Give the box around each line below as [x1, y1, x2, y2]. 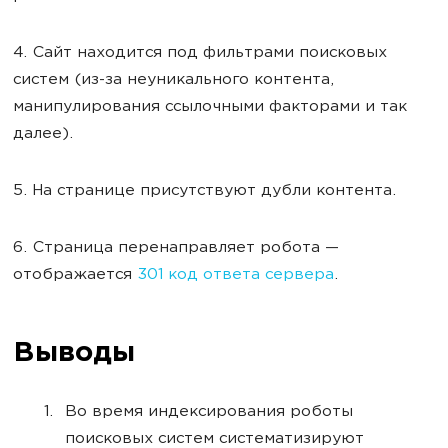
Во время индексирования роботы [65, 404, 353, 422]
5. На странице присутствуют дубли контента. [13, 183, 396, 201]
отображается [13, 267, 137, 285]
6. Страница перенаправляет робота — [13, 240, 339, 258]
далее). [13, 126, 73, 144]
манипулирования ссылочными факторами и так [13, 99, 407, 117]
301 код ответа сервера [137, 267, 334, 285]
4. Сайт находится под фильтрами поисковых [13, 45, 387, 63]
